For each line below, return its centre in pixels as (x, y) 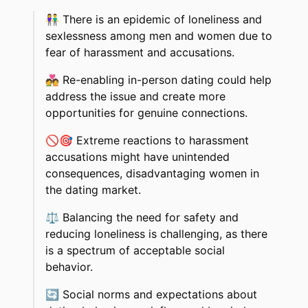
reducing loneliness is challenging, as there (156, 234)
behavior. (69, 267)
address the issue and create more (135, 97)
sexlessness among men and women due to (159, 36)
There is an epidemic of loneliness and (162, 20)
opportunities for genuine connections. (146, 113)
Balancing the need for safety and (151, 218)
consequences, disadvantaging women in (152, 174)
